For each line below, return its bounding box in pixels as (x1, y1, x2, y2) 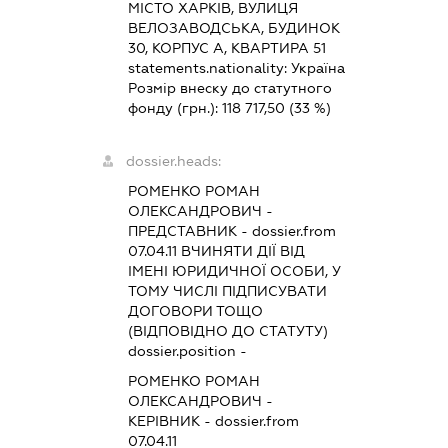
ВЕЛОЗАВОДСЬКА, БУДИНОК (127, 19, 340, 36)
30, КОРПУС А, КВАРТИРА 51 (127, 39, 326, 56)
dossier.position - (127, 342, 247, 359)
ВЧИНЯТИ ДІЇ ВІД (176, 242, 305, 259)
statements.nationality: (127, 59, 291, 76)
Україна (290, 59, 345, 76)
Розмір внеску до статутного (127, 79, 332, 96)
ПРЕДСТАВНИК (127, 222, 237, 239)
